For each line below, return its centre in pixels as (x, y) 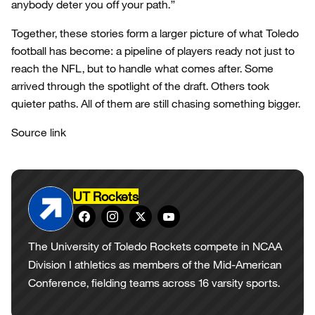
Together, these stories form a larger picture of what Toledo (155, 33)
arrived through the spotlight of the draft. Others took (140, 86)
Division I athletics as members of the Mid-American (155, 264)
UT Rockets (106, 196)
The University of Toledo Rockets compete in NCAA (155, 246)
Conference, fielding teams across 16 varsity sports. (154, 283)
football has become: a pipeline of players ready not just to (153, 51)
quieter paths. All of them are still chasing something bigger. (156, 103)
